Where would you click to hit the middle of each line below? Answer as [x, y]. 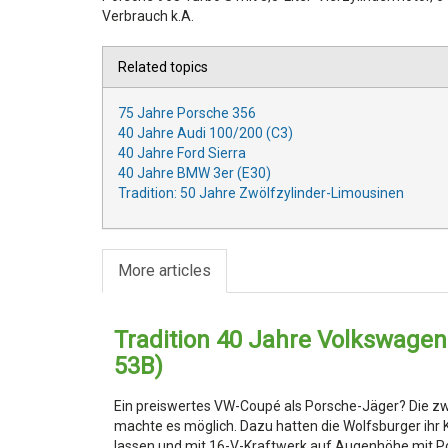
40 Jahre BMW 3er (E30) [194, 173]
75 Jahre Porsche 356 [187, 113]
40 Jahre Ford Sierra [182, 153]
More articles [164, 270]
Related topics [163, 67]
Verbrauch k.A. [148, 16]
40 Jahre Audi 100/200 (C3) [205, 133]
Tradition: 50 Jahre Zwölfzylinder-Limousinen [261, 193]
